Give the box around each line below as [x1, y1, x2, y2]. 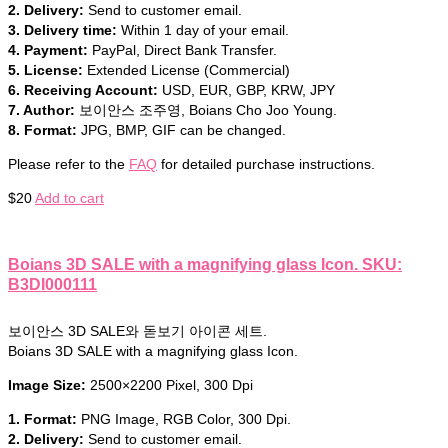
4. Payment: [8, 41, 88, 58]
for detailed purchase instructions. [157, 155, 375, 172]
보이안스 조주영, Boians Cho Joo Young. [75, 101, 337, 118]
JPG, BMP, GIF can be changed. [77, 121, 286, 138]
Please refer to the [8, 155, 129, 172]
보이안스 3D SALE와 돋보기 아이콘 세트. [8, 323, 267, 340]
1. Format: [8, 411, 77, 428]
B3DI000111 [8, 275, 97, 293]
